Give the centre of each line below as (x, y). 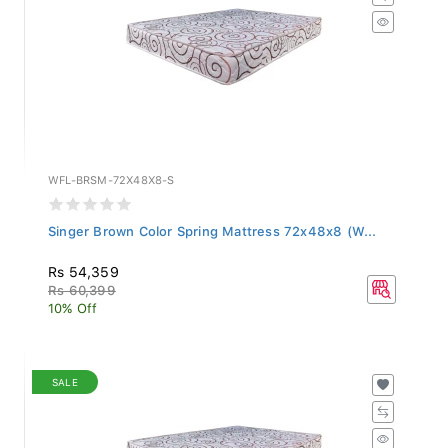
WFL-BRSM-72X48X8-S (111, 175)
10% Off (73, 303)
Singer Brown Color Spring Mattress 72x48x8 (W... (212, 226)
